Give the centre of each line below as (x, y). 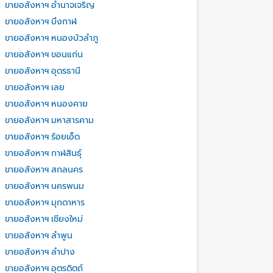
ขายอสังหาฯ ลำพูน (38, 236)
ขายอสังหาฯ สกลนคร (44, 170)
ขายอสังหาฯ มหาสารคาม (49, 120)
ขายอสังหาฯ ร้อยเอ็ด (42, 137)
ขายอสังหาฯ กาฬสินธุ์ (43, 153)
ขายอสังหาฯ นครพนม (44, 186)
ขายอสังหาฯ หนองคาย (46, 104)
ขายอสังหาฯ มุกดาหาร (44, 203)
